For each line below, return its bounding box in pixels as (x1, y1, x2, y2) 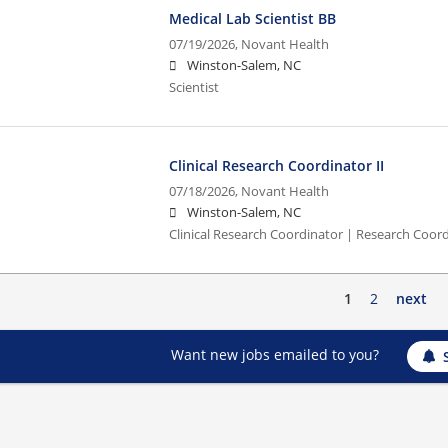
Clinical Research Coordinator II (169, 155, 385, 175)
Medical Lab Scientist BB (169, 8, 337, 28)
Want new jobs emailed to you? (170, 345, 379, 365)
